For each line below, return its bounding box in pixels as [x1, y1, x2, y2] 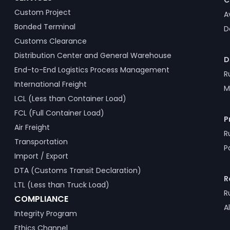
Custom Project [14, 7, 71, 17]
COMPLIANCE [14, 193, 68, 205]
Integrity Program [14, 208, 77, 219]
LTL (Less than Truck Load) [14, 180, 109, 190]
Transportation [14, 137, 68, 147]
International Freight [14, 79, 87, 89]
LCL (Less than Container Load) [14, 93, 126, 104]
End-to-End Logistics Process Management [14, 65, 169, 75]
